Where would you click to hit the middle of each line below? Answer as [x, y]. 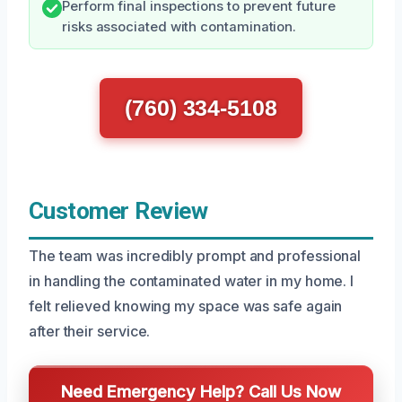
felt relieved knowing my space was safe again [186, 306]
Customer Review [118, 211]
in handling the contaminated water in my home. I [192, 281]
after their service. [90, 331]
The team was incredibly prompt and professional [195, 256]
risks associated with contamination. [179, 27]
